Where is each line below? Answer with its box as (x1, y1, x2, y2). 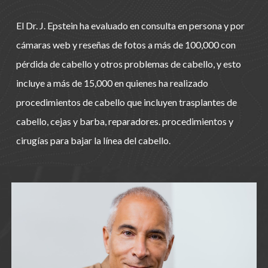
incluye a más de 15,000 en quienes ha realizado (16, 77, 208, 89)
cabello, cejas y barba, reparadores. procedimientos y (16, 115, 233, 127)
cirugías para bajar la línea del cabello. (16, 135, 170, 147)
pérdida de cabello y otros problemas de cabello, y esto (16, 58, 241, 70)
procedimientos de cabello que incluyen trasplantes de (16, 96, 237, 108)
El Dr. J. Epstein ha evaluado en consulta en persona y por (16, 20, 245, 32)
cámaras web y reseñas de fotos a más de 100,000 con (16, 39, 236, 51)
